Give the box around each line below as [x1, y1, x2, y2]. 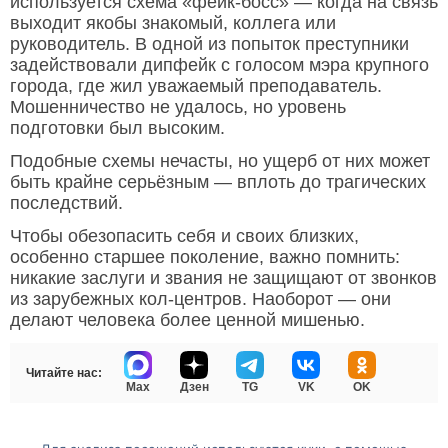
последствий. [10, 193, 123, 214]
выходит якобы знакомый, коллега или [10, 13, 336, 34]
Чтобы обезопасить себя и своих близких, [10, 226, 359, 247]
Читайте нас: [26, 366, 102, 381]
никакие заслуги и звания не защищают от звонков [10, 268, 437, 289]
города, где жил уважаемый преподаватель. [10, 76, 382, 97]
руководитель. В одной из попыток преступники [10, 34, 409, 55]
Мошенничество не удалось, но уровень [10, 97, 346, 118]
